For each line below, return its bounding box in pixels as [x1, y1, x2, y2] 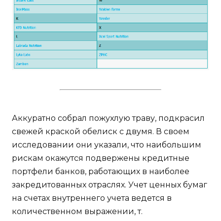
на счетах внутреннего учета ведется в [12, 193, 172, 203]
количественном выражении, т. [12, 206, 143, 216]
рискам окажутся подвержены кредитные [12, 153, 189, 163]
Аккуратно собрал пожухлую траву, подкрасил [12, 113, 205, 123]
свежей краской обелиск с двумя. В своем [12, 126, 189, 136]
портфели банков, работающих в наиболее [12, 166, 189, 176]
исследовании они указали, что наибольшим [12, 140, 201, 149]
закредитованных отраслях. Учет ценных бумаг [12, 180, 207, 189]
